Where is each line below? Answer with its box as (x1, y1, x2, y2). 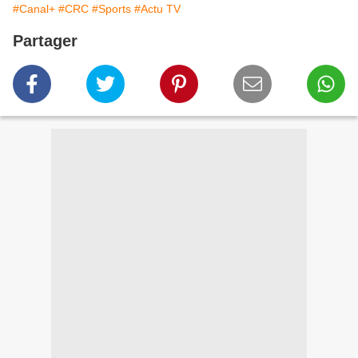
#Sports (92, 2, 131, 16)
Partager (13, 32, 78, 50)
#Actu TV (134, 2, 181, 16)
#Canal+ (13, 2, 55, 16)
